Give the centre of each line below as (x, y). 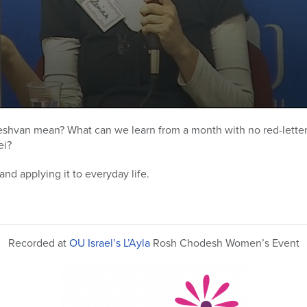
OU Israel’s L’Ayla (109, 243)
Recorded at (38, 243)
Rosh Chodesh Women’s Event (224, 243)
